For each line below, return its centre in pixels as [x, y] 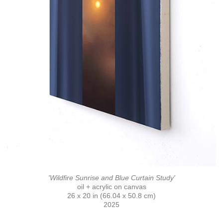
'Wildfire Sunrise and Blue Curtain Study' [111, 178]
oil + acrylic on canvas [111, 187]
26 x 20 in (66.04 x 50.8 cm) [111, 196]
